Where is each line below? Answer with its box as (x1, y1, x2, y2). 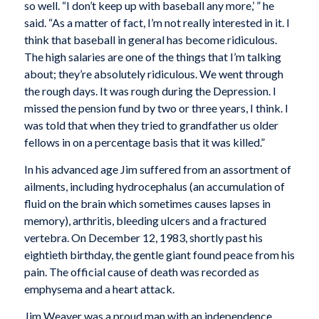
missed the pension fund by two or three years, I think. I (23, 101, 288, 115)
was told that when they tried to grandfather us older (23, 118, 278, 132)
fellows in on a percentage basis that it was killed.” (23, 135, 265, 150)
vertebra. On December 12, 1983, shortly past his (23, 230, 263, 244)
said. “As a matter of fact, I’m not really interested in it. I (23, 16, 290, 30)
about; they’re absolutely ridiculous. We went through (23, 67, 283, 81)
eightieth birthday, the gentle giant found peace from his (23, 247, 295, 261)
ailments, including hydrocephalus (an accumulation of (23, 179, 285, 193)
